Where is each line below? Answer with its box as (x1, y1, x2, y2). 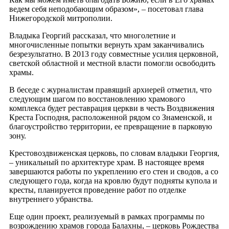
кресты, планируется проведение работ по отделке (9, 185, 186, 194)
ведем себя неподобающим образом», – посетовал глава (9, 4, 203, 13)
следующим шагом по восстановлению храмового (9, 94, 185, 103)
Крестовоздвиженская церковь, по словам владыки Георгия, (9, 148, 219, 157)
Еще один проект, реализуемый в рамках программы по (9, 212, 204, 221)
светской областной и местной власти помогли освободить (9, 58, 215, 67)
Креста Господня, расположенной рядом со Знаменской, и (9, 112, 212, 122)
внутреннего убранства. (9, 194, 93, 203)
